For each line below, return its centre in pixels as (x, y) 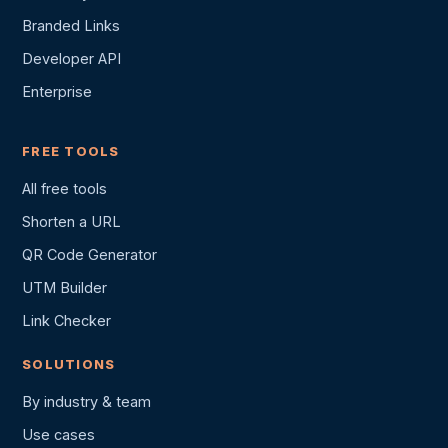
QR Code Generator (89, 255)
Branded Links (71, 26)
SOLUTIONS (69, 365)
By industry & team (86, 402)
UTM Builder (64, 288)
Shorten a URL (71, 222)
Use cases (58, 435)
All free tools (64, 189)
